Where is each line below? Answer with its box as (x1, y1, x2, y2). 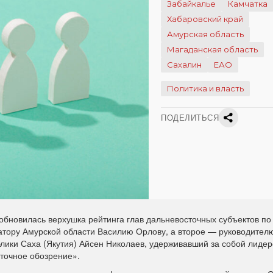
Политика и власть (167, 83, 244, 93)
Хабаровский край (167, 14, 243, 24)
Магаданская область (167, 44, 258, 54)
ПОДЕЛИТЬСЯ (161, 112, 219, 123)
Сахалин (167, 60, 202, 69)
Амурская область (167, 29, 244, 39)
